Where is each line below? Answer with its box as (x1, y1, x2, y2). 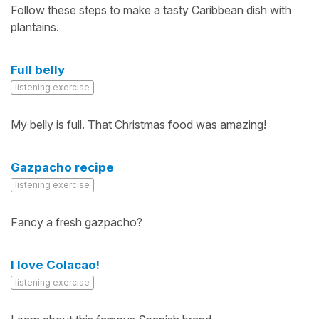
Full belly (11, 63, 65, 77)
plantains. (11, 20, 59, 34)
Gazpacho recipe (11, 160, 114, 174)
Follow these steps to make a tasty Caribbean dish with (11, 3, 291, 17)
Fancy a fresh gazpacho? (11, 215, 142, 229)
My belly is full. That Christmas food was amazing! (11, 117, 266, 132)
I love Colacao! (11, 258, 100, 272)
